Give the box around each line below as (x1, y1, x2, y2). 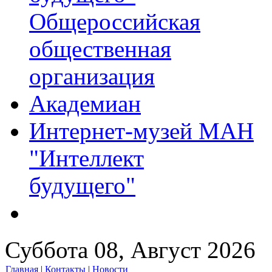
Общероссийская (29, 8, 200, 35)
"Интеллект (29, 145, 144, 171)
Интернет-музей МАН (29, 118, 254, 144)
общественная (29, 36, 171, 62)
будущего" (29, 172, 135, 199)
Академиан (29, 90, 141, 117)
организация (29, 63, 155, 89)
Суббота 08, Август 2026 (5, 237, 256, 263)
